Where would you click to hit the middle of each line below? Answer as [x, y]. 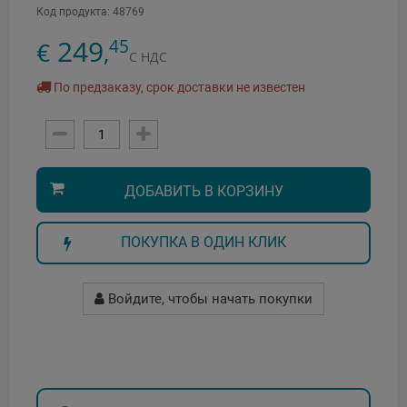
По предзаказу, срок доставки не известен [178, 87]
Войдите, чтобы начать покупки [208, 298]
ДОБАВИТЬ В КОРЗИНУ [203, 191]
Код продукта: [73, 11]
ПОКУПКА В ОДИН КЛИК [203, 242]
